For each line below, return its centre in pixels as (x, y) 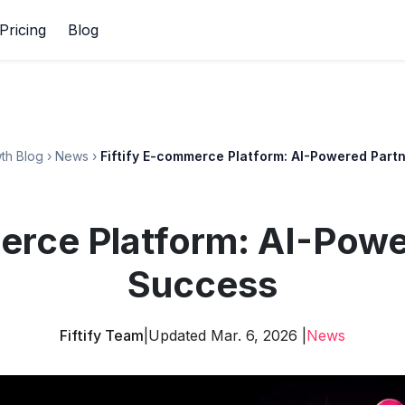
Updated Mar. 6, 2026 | (227, 335)
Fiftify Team (102, 335)
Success (202, 284)
